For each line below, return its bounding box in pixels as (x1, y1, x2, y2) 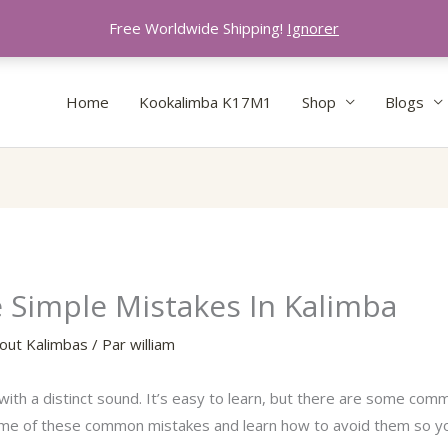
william (130, 334, 176, 355)
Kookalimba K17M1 (139, 92, 272, 112)
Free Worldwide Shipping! (109, 18, 287, 38)
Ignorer (287, 18, 339, 38)
